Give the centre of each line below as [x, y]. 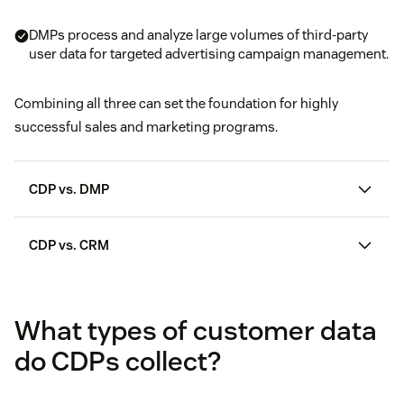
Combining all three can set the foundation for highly [176, 104]
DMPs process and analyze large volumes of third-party [198, 35]
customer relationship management [243, 282]
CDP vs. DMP [69, 189]
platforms [61, 301]
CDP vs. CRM [69, 245]
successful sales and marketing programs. [146, 127]
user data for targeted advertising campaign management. [209, 54]
